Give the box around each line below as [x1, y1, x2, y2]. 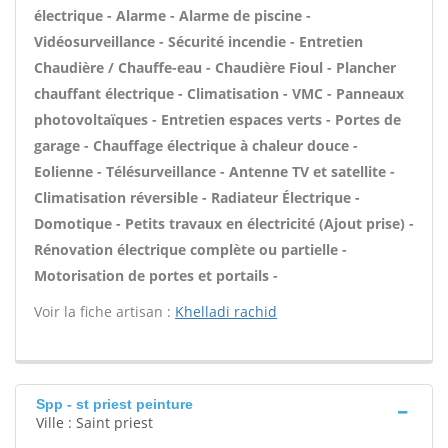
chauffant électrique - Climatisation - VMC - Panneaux [34, 84, 404, 103]
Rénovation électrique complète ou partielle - [34, 240, 347, 259]
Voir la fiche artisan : [34, 302, 175, 321]
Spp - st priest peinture [36, 396, 193, 412]
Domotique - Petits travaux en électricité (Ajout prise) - [34, 214, 414, 233]
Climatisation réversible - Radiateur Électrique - [34, 188, 360, 207]
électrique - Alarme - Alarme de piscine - [34, 6, 311, 25]
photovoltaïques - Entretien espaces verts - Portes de [34, 110, 401, 129]
